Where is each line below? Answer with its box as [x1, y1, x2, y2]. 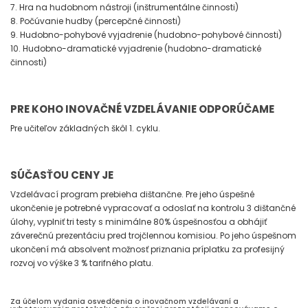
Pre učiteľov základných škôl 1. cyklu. [10, 122, 160, 135]
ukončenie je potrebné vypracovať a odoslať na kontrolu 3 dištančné [10, 202, 296, 214]
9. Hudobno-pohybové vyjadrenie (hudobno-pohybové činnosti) [10, 29, 282, 41]
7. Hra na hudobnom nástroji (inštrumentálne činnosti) [10, 1, 239, 14]
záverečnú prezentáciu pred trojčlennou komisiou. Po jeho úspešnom [10, 230, 296, 242]
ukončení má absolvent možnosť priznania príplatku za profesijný [10, 243, 285, 256]
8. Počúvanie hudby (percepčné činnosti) [10, 15, 181, 27]
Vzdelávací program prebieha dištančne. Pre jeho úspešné [10, 188, 254, 201]
